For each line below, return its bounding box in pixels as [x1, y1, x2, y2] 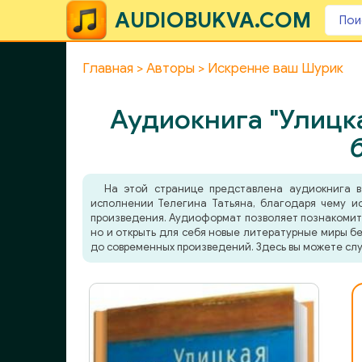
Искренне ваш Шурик [208, 60, 343, 77]
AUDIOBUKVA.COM [115, 7, 311, 33]
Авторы [146, 60, 195, 77]
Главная [82, 60, 133, 77]
